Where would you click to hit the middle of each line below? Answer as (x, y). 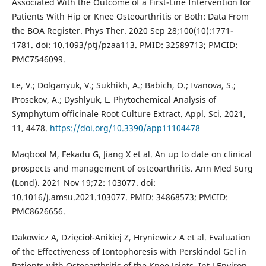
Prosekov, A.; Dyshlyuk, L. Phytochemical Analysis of (114, 100)
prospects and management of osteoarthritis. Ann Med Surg (132, 169)
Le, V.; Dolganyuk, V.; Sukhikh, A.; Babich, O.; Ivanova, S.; (123, 85)
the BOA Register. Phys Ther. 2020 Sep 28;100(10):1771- (122, 31)
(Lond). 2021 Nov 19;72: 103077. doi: (83, 183)
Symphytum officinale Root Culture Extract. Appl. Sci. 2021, (129, 114)
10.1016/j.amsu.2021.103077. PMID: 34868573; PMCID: (120, 197)
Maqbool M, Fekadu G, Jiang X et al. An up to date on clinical (132, 154)
